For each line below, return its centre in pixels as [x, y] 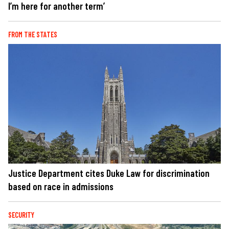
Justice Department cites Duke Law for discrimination [109, 173]
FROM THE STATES [33, 35]
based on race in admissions [61, 186]
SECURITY [21, 215]
